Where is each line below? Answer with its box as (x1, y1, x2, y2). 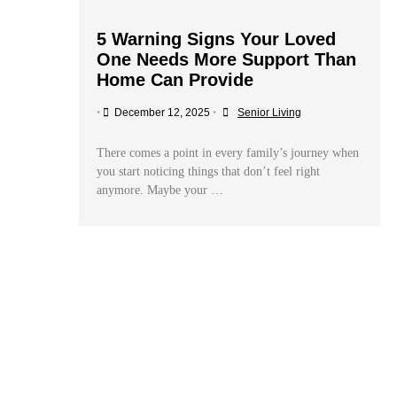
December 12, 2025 (113, 106, 210, 120)
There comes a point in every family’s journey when (96, 146, 359, 160)
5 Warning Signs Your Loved (96, 29, 336, 50)
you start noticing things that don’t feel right (96, 165, 320, 179)
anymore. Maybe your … (96, 183, 223, 198)
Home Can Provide (96, 70, 253, 90)
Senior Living (237, 106, 301, 120)
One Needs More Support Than (96, 50, 356, 70)
